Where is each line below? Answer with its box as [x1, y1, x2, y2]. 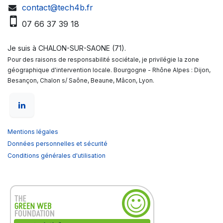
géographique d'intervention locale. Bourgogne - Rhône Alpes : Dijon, [7, 66, 211, 74]
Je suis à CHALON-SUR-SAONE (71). [7, 44, 126, 53]
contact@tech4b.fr [21, 2, 93, 13]
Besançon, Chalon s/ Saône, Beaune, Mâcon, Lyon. [7, 77, 154, 85]
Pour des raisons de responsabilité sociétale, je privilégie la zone [7, 56, 199, 64]
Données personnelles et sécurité [7, 140, 108, 148]
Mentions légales [7, 128, 58, 136]
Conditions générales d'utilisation [7, 152, 106, 160]
